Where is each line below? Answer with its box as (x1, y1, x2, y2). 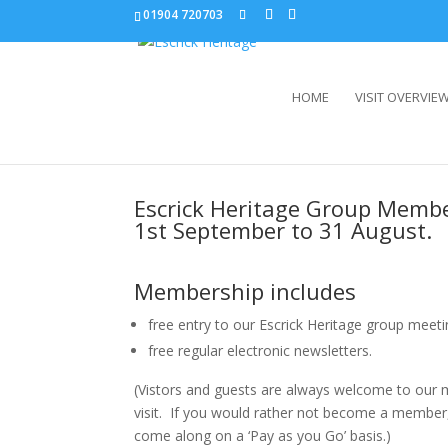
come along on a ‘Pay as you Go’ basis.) (134, 426, 392, 446)
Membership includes (134, 276, 357, 307)
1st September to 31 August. (134, 214, 439, 245)
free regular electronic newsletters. (148, 341, 373, 361)
